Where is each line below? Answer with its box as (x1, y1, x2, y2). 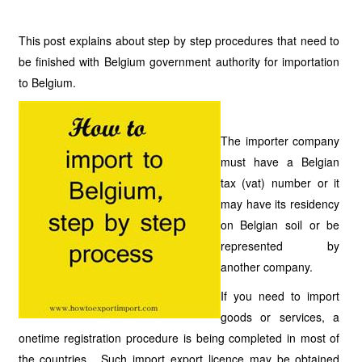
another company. (220, 259, 313, 275)
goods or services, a (220, 309, 340, 325)
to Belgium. (18, 74, 76, 90)
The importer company (220, 133, 340, 149)
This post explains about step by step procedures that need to (18, 32, 340, 48)
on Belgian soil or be (220, 217, 340, 233)
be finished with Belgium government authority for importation (18, 53, 340, 69)
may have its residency (220, 196, 340, 212)
